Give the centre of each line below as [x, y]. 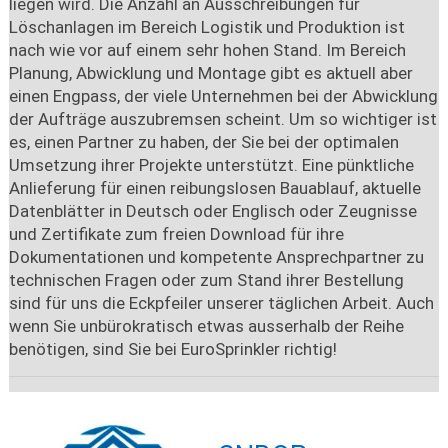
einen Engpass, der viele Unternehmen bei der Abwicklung [223, 95]
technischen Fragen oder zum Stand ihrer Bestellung [206, 279]
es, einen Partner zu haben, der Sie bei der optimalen [203, 141]
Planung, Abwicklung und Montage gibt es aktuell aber [210, 72]
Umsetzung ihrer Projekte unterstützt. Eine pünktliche [211, 164]
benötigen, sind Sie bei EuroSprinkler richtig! [172, 348]
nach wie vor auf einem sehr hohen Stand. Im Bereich [207, 49]
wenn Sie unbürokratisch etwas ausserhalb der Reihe [206, 325]
